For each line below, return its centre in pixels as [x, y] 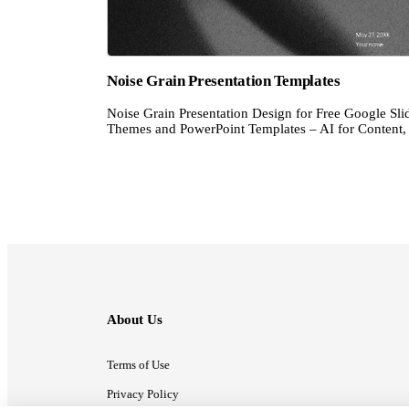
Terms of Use [138, 365]
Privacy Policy [143, 394]
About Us [135, 320]
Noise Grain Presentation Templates [224, 81]
